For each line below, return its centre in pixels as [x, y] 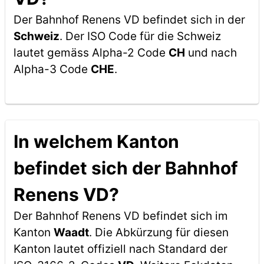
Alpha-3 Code [52, 69]
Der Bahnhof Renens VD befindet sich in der [129, 20]
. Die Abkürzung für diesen [159, 232]
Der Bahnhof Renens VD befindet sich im [121, 216]
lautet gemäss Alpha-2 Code [91, 53]
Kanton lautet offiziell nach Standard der [120, 249]
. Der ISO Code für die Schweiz [140, 36]
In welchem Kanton [96, 141]
